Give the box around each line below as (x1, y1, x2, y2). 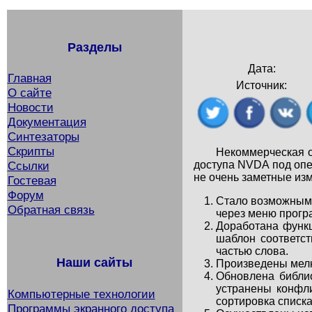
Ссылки (7, 159, 49, 173)
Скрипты (7, 144, 54, 159)
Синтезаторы (7, 130, 79, 144)
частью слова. (215, 244, 288, 257)
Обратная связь (7, 203, 95, 217)
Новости (7, 100, 54, 115)
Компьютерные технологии (7, 286, 155, 301)
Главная (7, 71, 52, 86)
